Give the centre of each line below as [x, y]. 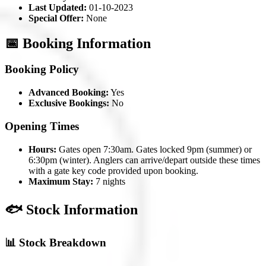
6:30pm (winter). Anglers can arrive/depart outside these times [144, 160]
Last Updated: [58, 7]
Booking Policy [42, 69]
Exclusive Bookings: [69, 103]
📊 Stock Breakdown [56, 243]
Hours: [42, 149]
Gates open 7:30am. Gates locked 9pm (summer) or [154, 149]
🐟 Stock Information [71, 209]
